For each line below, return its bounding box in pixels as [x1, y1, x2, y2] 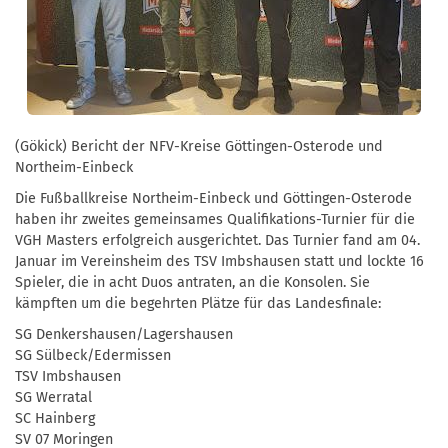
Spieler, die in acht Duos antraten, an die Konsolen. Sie [15, 273, 370, 291]
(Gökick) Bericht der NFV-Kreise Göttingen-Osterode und [15, 137, 383, 155]
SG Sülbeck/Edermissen [15, 346, 171, 364]
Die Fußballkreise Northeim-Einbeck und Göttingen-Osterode [15, 189, 412, 207]
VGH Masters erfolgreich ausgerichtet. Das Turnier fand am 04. [15, 231, 420, 249]
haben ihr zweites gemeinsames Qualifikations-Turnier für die [15, 210, 415, 228]
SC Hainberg [15, 409, 95, 427]
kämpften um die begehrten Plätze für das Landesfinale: [15, 294, 381, 312]
